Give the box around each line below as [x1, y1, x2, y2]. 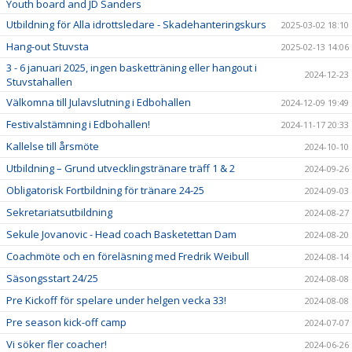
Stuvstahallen [6, 74, 72, 89]
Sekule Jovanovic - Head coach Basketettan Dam [6, 226, 236, 241]
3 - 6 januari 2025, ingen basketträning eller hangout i [6, 60, 257, 75]
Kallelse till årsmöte [6, 138, 99, 153]
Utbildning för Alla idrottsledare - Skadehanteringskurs [6, 16, 266, 31]
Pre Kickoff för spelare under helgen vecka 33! [6, 292, 229, 307]
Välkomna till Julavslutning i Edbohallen [6, 94, 191, 109]
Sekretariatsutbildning [6, 204, 112, 219]
